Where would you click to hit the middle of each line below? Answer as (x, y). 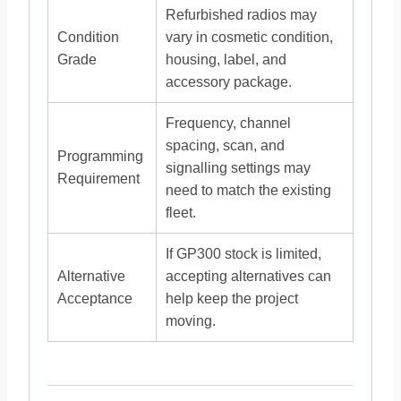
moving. (191, 321)
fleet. (181, 213)
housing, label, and (226, 60)
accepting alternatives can (248, 276)
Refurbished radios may (241, 15)
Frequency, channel (228, 123)
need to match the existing (248, 190)
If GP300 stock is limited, (243, 254)
